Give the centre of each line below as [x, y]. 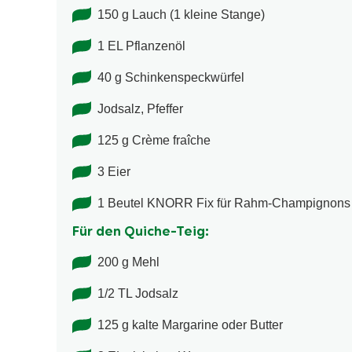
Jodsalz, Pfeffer [140, 109]
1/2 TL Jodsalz [138, 294]
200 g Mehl [128, 262]
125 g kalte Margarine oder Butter [190, 325]
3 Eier [114, 172]
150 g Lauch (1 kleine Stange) [181, 15]
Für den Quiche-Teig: [141, 233]
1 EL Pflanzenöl [141, 46]
